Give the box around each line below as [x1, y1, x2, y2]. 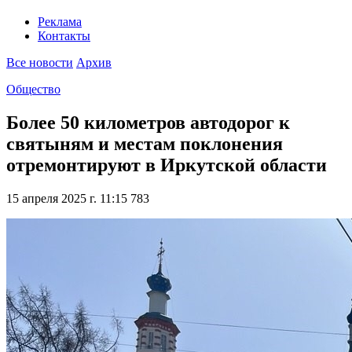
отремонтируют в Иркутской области [6, 155, 327, 176]
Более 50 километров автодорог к [6, 112, 290, 134]
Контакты [38, 29, 90, 43]
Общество [6, 82, 60, 97]
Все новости [6, 56, 73, 70]
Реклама [38, 15, 82, 29]
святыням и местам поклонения [6, 134, 283, 155]
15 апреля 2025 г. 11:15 [6, 192, 127, 206]
